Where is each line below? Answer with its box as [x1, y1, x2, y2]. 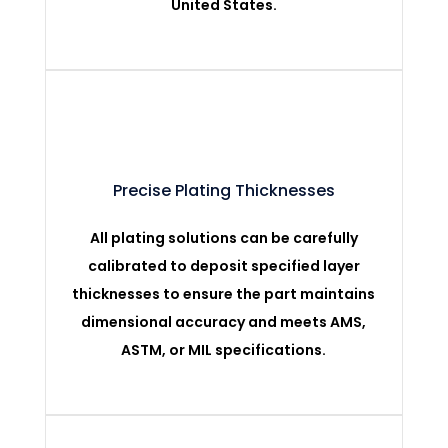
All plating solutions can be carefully [89, 227, 358, 248]
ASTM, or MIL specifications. [121, 339, 327, 360]
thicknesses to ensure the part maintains [72, 283, 376, 304]
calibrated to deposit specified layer [87, 255, 360, 276]
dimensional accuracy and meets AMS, [81, 311, 367, 332]
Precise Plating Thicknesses [112, 178, 335, 202]
